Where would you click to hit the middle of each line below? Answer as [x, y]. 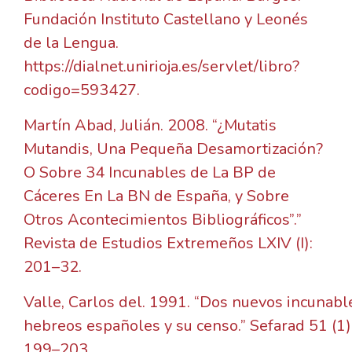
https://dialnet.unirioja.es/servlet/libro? [161, 67]
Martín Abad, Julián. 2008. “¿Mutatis [150, 126]
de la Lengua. [71, 43]
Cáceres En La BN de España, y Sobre [156, 196]
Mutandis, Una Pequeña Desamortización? [173, 149]
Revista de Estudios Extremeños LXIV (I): [168, 244]
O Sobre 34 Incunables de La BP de [150, 173]
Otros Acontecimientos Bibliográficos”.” [163, 220]
